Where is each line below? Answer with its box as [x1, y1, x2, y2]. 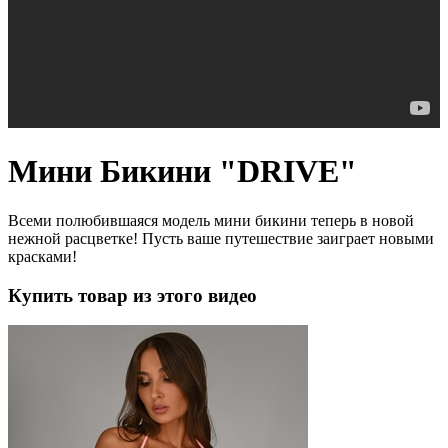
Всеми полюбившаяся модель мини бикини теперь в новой [8, 211, 414, 229]
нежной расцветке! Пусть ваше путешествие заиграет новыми [8, 229, 434, 247]
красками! [8, 247, 77, 265]
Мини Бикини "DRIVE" [8, 153, 357, 190]
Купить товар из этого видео [8, 284, 257, 306]
